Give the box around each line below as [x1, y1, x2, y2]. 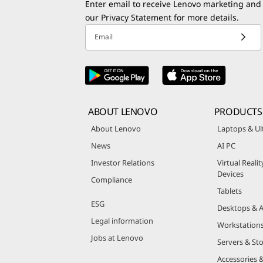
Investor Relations [91, 157, 154, 168]
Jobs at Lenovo [91, 232, 143, 243]
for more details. [171, 11, 239, 23]
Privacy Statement [101, 11, 171, 23]
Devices [217, 168, 244, 179]
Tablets [217, 185, 242, 196]
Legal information [91, 215, 153, 226]
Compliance [91, 174, 132, 185]
